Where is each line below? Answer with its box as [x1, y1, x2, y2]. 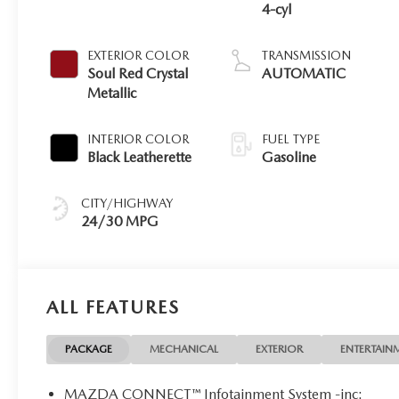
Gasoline [262, 148, 317, 166]
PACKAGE [65, 343, 113, 355]
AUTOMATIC [262, 64, 346, 82]
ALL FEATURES [46, 296, 180, 318]
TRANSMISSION [262, 47, 352, 62]
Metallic [87, 84, 137, 102]
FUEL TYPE [262, 131, 321, 146]
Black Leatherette [87, 148, 192, 166]
